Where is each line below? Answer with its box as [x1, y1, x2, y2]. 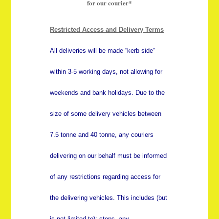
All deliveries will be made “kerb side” [50, 47, 155, 55]
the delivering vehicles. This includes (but [50, 194, 168, 202]
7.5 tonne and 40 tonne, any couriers [50, 131, 154, 139]
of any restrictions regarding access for [50, 173, 161, 181]
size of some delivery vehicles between [50, 110, 162, 118]
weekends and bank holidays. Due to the [50, 89, 165, 97]
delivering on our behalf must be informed [50, 152, 167, 160]
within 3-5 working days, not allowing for [50, 68, 163, 76]
